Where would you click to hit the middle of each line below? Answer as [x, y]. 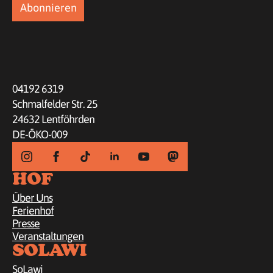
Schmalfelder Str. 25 [55, 104]
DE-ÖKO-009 [40, 135]
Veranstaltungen [48, 236]
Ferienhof [33, 211]
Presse [26, 224]
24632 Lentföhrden [53, 119]
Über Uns [32, 198]
